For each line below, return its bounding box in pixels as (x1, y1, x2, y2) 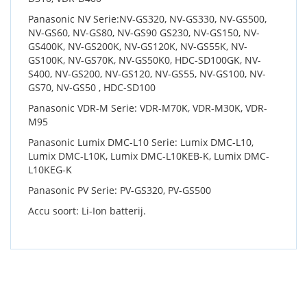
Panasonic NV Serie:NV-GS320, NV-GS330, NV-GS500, (28, 12, 267, 26)
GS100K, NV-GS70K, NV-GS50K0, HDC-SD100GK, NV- (28, 53, 261, 67)
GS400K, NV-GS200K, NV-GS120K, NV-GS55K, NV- (28, 40, 247, 53)
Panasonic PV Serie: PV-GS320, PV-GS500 (28, 184, 211, 197)
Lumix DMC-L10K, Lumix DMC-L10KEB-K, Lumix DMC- (28, 149, 269, 163)
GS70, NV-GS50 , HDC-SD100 (28, 81, 156, 95)
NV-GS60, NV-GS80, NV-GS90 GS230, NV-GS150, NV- (28, 26, 260, 40)
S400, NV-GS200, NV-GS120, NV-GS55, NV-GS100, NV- (28, 67, 266, 81)
